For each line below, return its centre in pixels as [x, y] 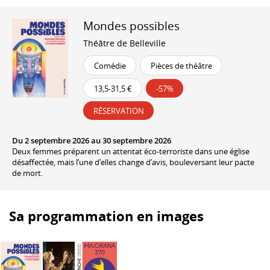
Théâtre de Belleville [124, 43]
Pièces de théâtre [181, 65]
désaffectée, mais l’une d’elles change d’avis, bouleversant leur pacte [133, 162]
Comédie [110, 65]
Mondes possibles [131, 26]
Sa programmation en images [106, 216]
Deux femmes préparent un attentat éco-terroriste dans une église [131, 151]
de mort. [27, 173]
